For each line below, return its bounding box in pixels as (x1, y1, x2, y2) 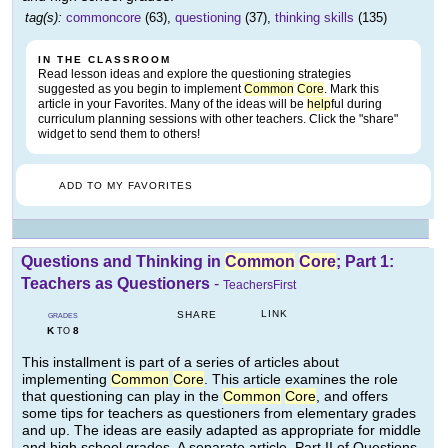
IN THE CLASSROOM (38, 54, 171, 66)
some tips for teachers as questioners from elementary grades (22, 405, 416, 422)
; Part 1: (336, 253, 394, 271)
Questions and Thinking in (21, 253, 225, 271)
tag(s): (25, 10, 62, 26)
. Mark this (324, 82, 379, 97)
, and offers (316, 388, 388, 405)
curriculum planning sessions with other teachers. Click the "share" (38, 112, 398, 127)
